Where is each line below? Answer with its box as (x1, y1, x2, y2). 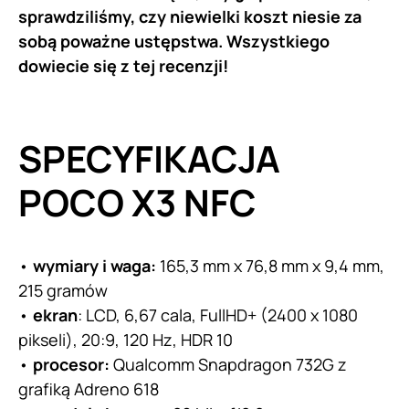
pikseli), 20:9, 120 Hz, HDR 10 (18, 328, 233, 351)
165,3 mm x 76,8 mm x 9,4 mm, (156, 254, 384, 277)
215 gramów (18, 278, 108, 301)
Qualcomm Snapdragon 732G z (110, 352, 347, 375)
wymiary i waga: (33, 254, 156, 277)
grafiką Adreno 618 (18, 377, 159, 400)
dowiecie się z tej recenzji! (18, 54, 228, 77)
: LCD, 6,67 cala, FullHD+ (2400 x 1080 (78, 303, 358, 326)
